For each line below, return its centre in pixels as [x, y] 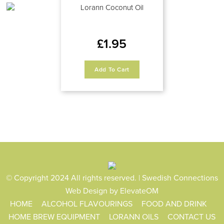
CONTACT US [191, 217]
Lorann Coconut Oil [112, 7]
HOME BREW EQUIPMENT [54, 217]
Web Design [86, 191]
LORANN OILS [134, 217]
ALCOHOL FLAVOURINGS [87, 204]
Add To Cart [112, 69]
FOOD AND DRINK [174, 204]
